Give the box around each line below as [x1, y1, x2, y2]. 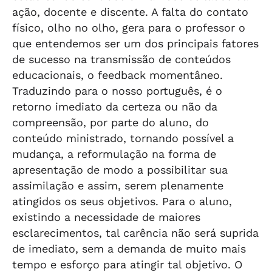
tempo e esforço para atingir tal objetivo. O [12, 258, 242, 271]
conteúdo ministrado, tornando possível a [12, 132, 234, 144]
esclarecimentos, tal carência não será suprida [12, 226, 259, 239]
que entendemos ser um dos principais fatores [12, 37, 259, 50]
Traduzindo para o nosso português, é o [12, 84, 222, 97]
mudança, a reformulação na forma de [12, 148, 216, 160]
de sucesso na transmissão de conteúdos [12, 53, 231, 66]
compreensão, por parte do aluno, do [12, 116, 209, 129]
